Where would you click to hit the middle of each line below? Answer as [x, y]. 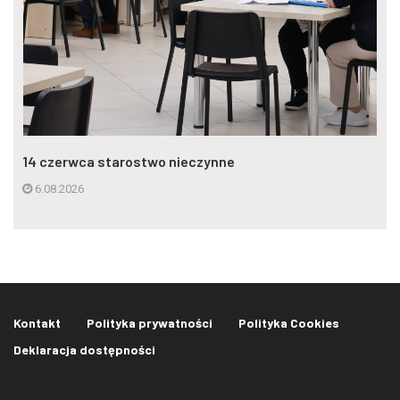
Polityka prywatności [150, 323]
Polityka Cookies [289, 323]
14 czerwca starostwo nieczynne [129, 162]
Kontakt [37, 323]
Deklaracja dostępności [84, 350]
